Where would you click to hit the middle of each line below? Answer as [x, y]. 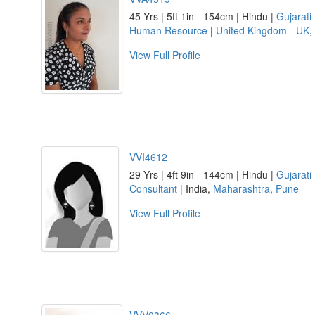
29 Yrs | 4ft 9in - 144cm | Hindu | [203, 174]
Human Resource [168, 30]
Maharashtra [242, 188]
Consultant [153, 188]
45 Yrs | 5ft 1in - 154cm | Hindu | [203, 16]
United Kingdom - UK [263, 30]
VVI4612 [148, 157]
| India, [195, 188]
